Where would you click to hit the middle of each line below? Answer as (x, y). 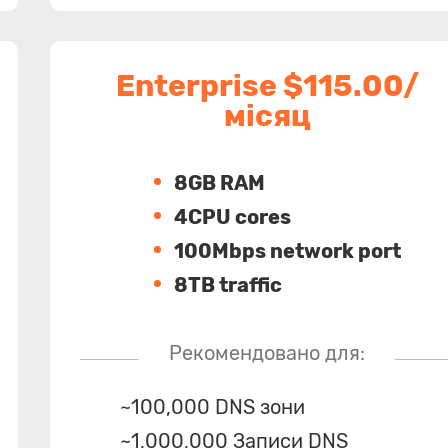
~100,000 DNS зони (213, 407)
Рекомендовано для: (267, 353)
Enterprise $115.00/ (267, 86)
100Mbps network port (287, 251)
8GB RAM (219, 183)
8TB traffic (227, 285)
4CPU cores (232, 217)
